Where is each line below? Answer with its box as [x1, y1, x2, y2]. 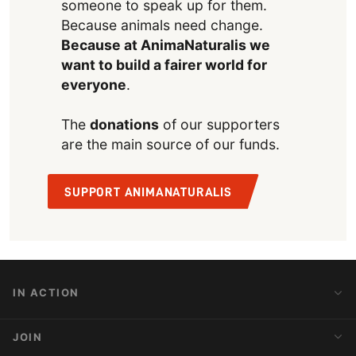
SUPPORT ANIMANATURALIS [64, 185, 232, 199]
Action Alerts [10, 323, 75, 337]
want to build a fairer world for [60, 56, 267, 73]
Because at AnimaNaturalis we [60, 36, 270, 53]
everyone [60, 75, 126, 93]
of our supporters [158, 115, 280, 133]
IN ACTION [13, 286, 80, 300]
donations [89, 115, 159, 133]
